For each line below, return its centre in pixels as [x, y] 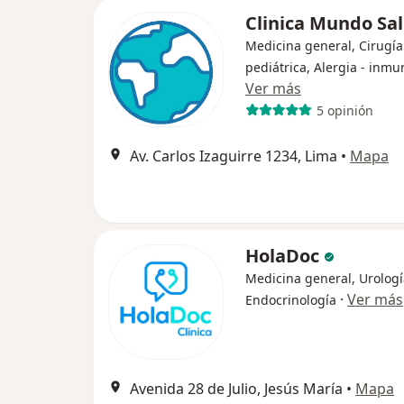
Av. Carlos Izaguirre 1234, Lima [234, 156]
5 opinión [344, 110]
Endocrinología [291, 300]
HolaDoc [285, 256]
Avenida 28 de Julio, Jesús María [236, 389]
